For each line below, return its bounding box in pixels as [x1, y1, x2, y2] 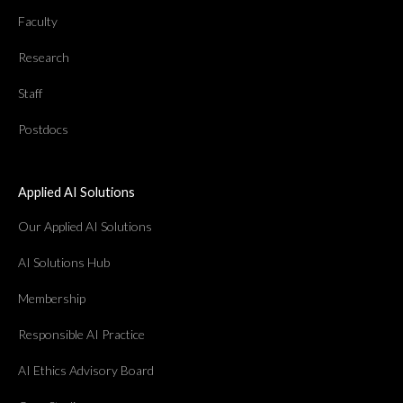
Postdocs [18, 121, 68, 137]
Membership [18, 290, 85, 306]
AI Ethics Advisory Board [18, 362, 154, 378]
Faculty [18, 13, 58, 29]
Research [18, 49, 69, 65]
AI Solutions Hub [18, 254, 110, 270]
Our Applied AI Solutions [18, 218, 152, 234]
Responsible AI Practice [18, 326, 145, 342]
